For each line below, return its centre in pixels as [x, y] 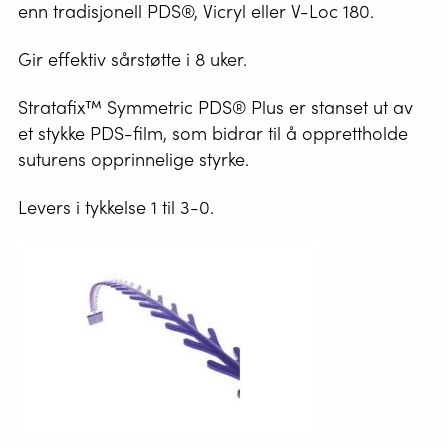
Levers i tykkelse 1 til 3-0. [116, 206]
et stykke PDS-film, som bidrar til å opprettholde [213, 132]
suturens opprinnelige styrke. [133, 158]
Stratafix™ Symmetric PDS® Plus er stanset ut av [215, 106]
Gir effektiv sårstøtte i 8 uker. [132, 58]
